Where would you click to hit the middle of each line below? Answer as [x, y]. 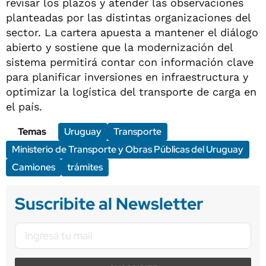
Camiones [34, 167]
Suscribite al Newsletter [109, 203]
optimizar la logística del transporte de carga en [131, 91]
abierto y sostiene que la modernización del [119, 47]
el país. [24, 106]
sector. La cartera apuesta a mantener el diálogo [132, 32]
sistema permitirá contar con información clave [130, 62]
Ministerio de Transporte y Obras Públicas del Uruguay [128, 149]
